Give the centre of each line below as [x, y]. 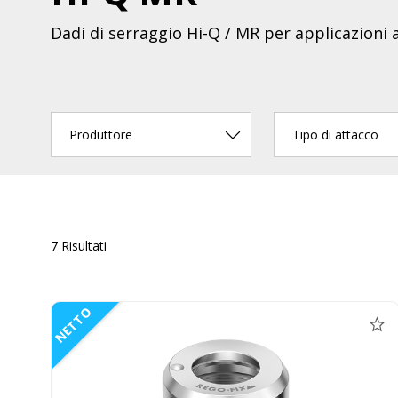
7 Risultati [79, 246]
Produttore [101, 134]
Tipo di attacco [335, 134]
